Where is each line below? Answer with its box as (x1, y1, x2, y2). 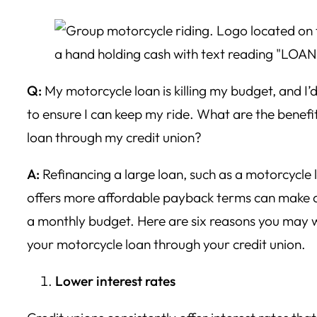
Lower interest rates (55, 272, 175, 290)
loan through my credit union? (27, 128, 202, 146)
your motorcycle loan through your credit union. (27, 235, 309, 253)
